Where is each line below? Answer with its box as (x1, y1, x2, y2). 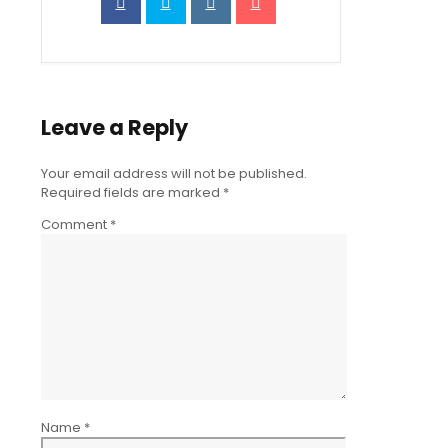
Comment (40, 215, 110, 235)
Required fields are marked (40, 183, 223, 203)
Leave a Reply (40, 113, 188, 143)
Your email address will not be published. (40, 164, 307, 184)
